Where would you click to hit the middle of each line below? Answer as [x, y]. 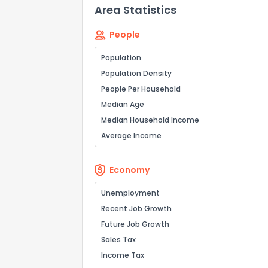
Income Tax [123, 255]
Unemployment [130, 193]
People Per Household [141, 89]
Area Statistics [135, 10]
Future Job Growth [135, 224]
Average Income [131, 135]
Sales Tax [118, 240]
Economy [130, 170]
